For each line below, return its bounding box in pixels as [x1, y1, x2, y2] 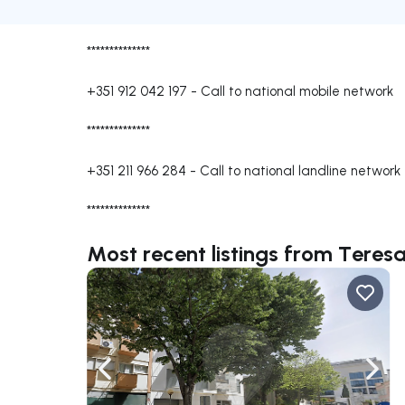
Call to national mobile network [201, 82, 393, 99]
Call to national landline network [200, 162, 400, 179]
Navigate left [103, 369, 188, 387]
